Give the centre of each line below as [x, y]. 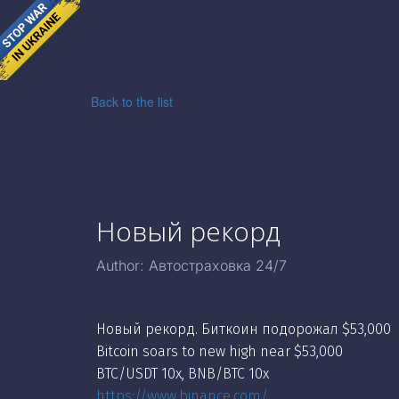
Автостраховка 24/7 [218, 265]
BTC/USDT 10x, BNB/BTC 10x [183, 374]
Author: [122, 265]
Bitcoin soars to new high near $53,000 [220, 351]
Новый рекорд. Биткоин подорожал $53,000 [244, 329]
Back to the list [132, 102]
